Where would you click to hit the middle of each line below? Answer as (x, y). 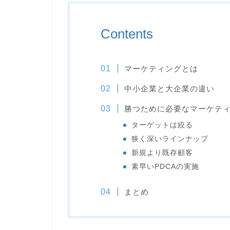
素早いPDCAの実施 (165, 166)
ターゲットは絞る (162, 125)
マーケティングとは (161, 68)
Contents (127, 34)
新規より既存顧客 (162, 152)
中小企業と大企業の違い (169, 88)
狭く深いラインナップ (170, 139)
